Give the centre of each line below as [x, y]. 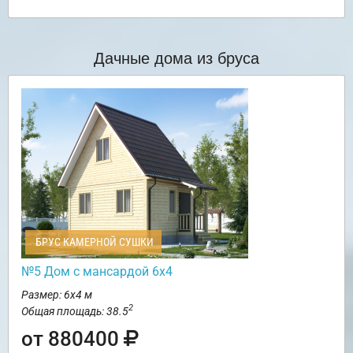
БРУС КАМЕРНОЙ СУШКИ [93, 242]
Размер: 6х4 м [57, 294]
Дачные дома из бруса [176, 57]
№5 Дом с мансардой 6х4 [97, 271]
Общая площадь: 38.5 [75, 311]
